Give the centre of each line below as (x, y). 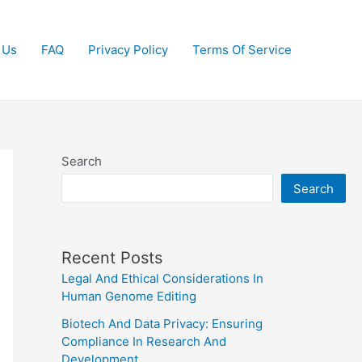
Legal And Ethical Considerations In (162, 278)
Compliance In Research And (144, 341)
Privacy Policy (128, 50)
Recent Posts (112, 257)
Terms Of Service (242, 50)
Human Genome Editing (129, 296)
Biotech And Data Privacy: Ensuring (162, 323)
